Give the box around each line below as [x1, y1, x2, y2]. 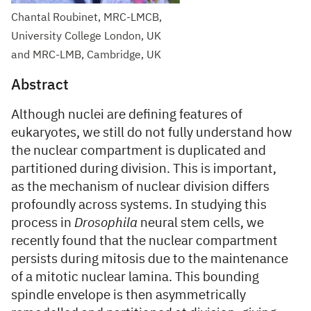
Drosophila [74, 217, 137, 230]
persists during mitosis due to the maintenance [11, 253, 288, 266]
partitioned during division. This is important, [11, 162, 276, 176]
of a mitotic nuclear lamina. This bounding [11, 271, 259, 284]
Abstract [11, 78, 69, 93]
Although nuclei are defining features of [11, 108, 242, 121]
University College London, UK [11, 31, 161, 42]
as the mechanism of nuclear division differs [11, 180, 269, 194]
